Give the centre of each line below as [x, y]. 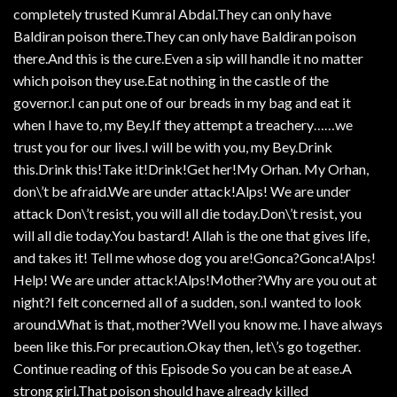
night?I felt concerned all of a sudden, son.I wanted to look [187, 301]
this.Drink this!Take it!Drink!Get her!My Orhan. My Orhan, [191, 168]
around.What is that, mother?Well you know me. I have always [198, 323]
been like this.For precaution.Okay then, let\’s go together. [187, 346]
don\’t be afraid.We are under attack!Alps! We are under [182, 191]
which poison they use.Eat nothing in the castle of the [171, 80]
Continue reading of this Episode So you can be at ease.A [183, 368]
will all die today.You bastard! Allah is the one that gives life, [191, 235]
